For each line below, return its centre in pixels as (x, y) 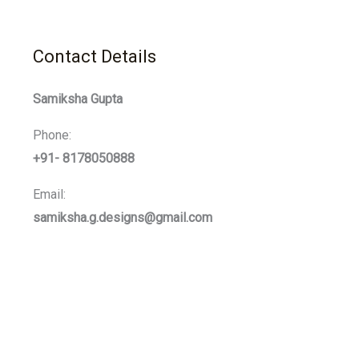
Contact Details (94, 56)
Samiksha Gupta (77, 99)
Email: (49, 194)
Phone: (52, 135)
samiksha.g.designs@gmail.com (122, 218)
